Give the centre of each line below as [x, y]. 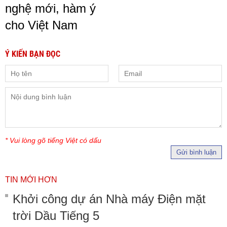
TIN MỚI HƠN [31, 179]
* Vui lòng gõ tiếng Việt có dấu [53, 140]
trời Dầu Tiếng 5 [56, 215]
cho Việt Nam [41, 25]
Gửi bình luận [196, 152]
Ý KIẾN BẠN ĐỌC [33, 54]
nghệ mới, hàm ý [50, 8]
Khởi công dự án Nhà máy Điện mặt [109, 199]
